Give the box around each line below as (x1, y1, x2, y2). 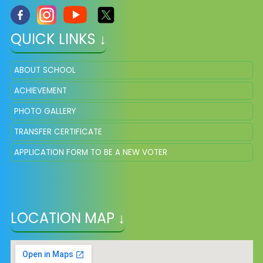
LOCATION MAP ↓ (10, 208, 125, 228)
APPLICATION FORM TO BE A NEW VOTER (14, 147, 167, 159)
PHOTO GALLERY (14, 106, 76, 117)
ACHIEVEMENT (14, 85, 67, 97)
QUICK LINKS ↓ (10, 29, 106, 49)
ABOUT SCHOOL (14, 65, 76, 76)
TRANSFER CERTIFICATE (14, 126, 102, 138)
